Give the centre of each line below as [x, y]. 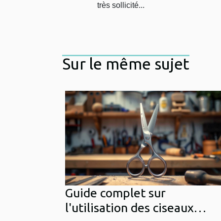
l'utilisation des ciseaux [129, 207]
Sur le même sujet [126, 63]
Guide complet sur [115, 193]
